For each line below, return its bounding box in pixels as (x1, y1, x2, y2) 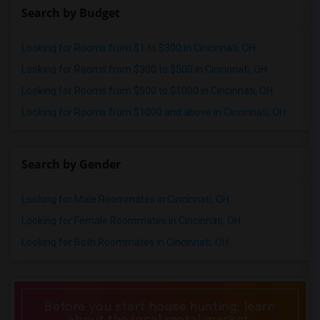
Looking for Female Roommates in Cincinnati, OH (21, 215, 241, 226)
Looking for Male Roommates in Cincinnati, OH (21, 194, 229, 205)
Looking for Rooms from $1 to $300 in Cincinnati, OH (21, 42, 256, 54)
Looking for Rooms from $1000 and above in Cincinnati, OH (21, 106, 286, 118)
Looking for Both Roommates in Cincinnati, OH (21, 236, 229, 248)
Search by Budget (21, 5, 120, 21)
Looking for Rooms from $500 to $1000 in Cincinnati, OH (21, 85, 273, 96)
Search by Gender (21, 156, 121, 172)
